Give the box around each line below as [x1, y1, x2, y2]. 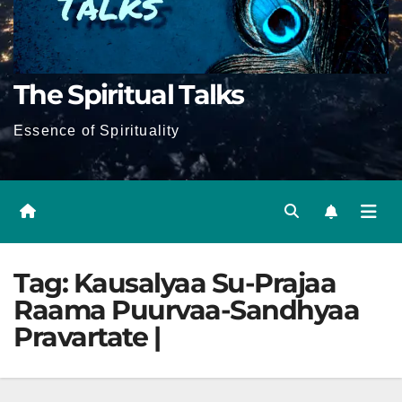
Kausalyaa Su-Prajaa [73, 267, 336, 300]
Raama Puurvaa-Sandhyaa [13, 293, 359, 327]
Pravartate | [13, 320, 160, 354]
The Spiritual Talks [13, 78, 244, 111]
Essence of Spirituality [13, 123, 180, 138]
